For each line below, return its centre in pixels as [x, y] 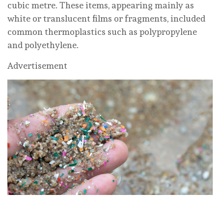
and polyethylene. [43, 45]
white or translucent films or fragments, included [106, 18]
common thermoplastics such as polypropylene [102, 31]
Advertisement [37, 65]
